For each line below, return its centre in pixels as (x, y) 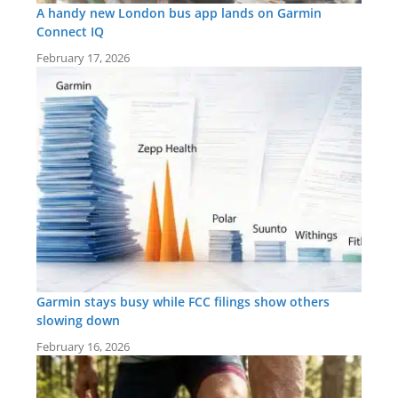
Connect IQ (70, 31)
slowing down (78, 320)
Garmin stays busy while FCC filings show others (183, 301)
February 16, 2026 (83, 346)
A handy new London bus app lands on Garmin (179, 12)
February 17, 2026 (83, 57)
